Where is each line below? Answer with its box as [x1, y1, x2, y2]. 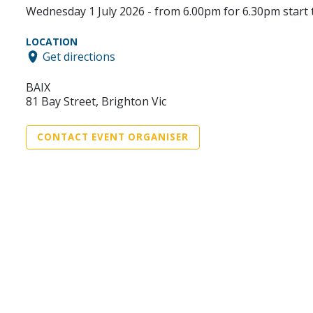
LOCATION [26, 35, 78, 49]
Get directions [43, 49, 115, 65]
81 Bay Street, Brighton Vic [26, 94, 166, 110]
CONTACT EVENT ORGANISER [37, 131, 189, 144]
